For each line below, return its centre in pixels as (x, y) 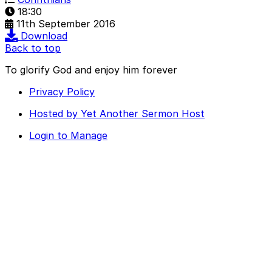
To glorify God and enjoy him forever (91, 70)
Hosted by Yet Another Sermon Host (117, 113)
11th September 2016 (66, 23)
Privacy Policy (62, 91)
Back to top (33, 48)
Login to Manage (68, 135)
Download (44, 36)
